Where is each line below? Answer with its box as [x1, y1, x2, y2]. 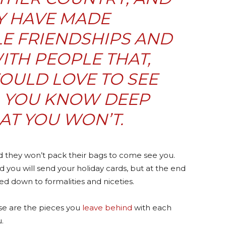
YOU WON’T [23, 109, 120, 129]
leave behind [82, 202, 132, 212]
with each [132, 202, 172, 212]
